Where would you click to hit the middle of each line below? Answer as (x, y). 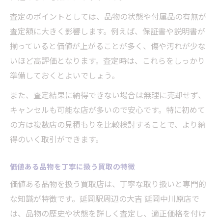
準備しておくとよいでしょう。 (65, 75)
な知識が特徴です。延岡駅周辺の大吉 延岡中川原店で (105, 199)
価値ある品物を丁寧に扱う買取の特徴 (72, 166)
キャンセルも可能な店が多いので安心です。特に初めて (108, 110)
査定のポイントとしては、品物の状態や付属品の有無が (108, 16)
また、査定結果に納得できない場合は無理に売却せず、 (108, 95)
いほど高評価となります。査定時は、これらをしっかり (108, 61)
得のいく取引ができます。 (56, 139)
